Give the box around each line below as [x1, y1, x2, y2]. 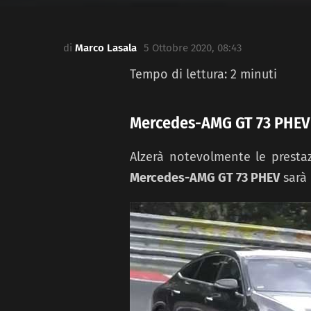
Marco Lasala [75, 42, 137, 55]
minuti [240, 67, 277, 83]
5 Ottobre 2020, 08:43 [144, 42, 242, 55]
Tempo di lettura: [130, 67, 230, 83]
